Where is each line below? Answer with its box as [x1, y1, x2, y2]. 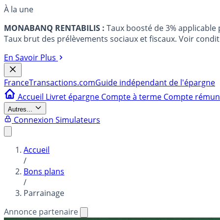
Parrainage [24, 188, 64, 198]
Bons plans [24, 166, 64, 177]
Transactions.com [29, 77, 95, 88]
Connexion [14, 114, 54, 125]
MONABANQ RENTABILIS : [4, 23, 105, 33]
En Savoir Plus [4, 52, 56, 63]
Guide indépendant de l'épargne [95, 77, 215, 88]
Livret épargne [46, 91, 101, 102]
